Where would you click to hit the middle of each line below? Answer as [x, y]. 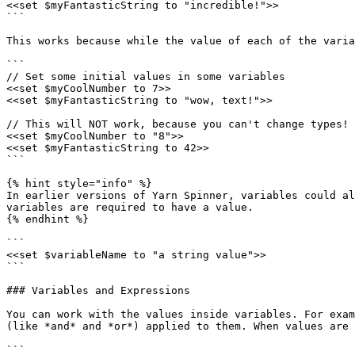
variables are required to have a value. [130, 207]
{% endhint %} [48, 219]
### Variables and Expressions [98, 290]
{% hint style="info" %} [79, 183]
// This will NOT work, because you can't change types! [177, 124]
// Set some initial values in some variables [146, 76]
